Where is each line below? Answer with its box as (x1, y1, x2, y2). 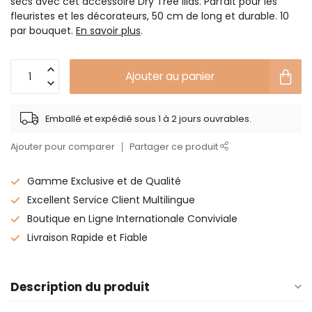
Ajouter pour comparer (10, 141, 115, 153)
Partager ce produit (130, 141, 220, 153)
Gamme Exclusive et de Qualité (27, 174, 181, 188)
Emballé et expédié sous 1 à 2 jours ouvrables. (45, 111, 251, 125)
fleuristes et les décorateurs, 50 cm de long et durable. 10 (10, 9, 289, 23)
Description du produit (10, 279, 150, 295)
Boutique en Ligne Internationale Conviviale (27, 212, 237, 226)
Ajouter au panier (125, 69, 214, 84)
